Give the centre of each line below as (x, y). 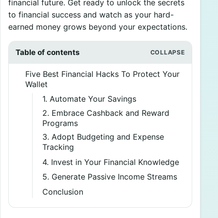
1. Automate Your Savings (89, 99)
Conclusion (63, 192)
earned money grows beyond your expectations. (98, 27)
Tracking (58, 147)
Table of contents (47, 52)
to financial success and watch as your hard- (91, 15)
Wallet (36, 84)
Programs (60, 123)
